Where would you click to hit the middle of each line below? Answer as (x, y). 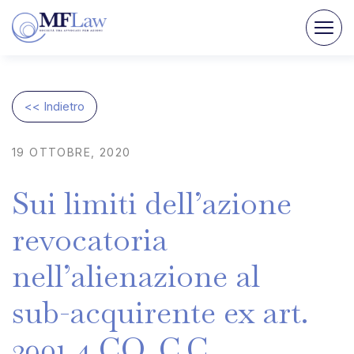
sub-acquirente (114, 313)
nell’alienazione (120, 276)
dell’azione (218, 203)
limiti (100, 203)
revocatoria (90, 240)
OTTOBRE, (62, 152)
